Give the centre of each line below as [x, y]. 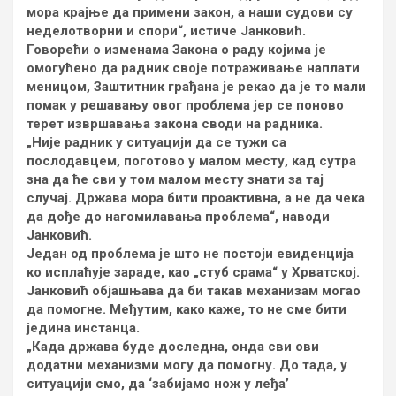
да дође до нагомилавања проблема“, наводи [178, 217]
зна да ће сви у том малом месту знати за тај [175, 179]
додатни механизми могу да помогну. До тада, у [187, 365]
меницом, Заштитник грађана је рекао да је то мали [196, 87]
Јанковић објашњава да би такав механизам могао [194, 291]
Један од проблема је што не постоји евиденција [190, 254]
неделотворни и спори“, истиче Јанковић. [166, 31]
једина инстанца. [83, 328]
